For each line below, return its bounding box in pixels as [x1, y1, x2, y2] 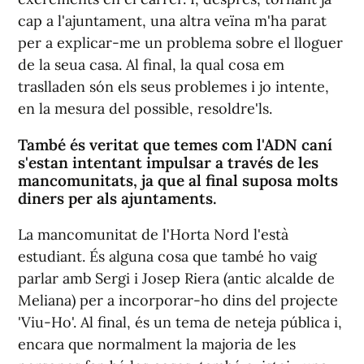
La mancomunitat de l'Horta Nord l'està [18, 224, 288, 244]
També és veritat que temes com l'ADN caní [18, 134, 332, 154]
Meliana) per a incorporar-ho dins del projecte [18, 290, 338, 310]
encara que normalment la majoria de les [18, 334, 296, 353]
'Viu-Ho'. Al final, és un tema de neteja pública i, [18, 312, 342, 331]
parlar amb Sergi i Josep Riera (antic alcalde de [18, 268, 335, 288]
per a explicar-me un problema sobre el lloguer [18, 32, 343, 52]
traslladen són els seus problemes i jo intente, [18, 76, 329, 96]
